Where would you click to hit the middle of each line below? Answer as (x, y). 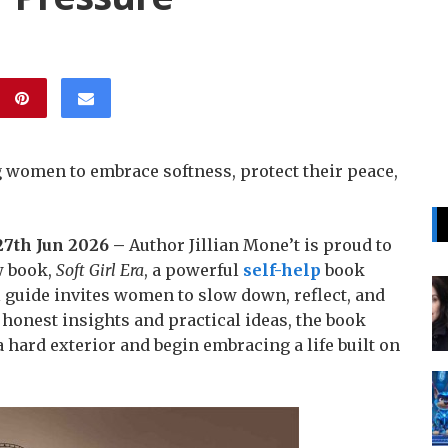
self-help (282, 270)
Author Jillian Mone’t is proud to (260, 245)
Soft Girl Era (100, 270)
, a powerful (193, 270)
